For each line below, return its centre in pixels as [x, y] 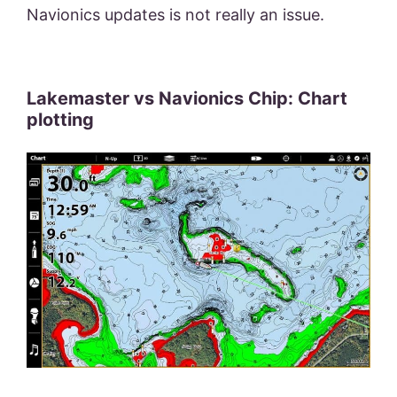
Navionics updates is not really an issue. [178, 15]
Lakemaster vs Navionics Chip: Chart [187, 99]
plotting [60, 120]
